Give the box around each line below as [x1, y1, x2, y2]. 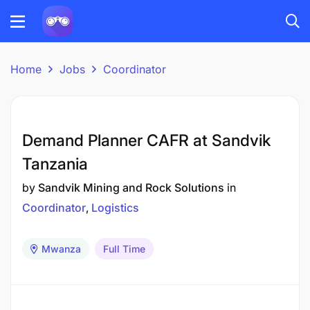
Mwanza [42, 243, 81, 255]
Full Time [103, 243, 145, 255]
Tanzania [22, 154, 88, 174]
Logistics [91, 201, 139, 215]
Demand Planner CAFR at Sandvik [22, 131, 271, 150]
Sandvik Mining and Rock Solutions [38, 181, 224, 194]
